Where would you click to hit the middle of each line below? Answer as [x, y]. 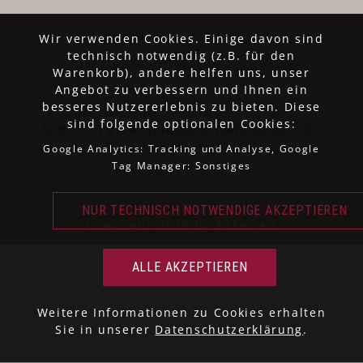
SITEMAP [181, 54]
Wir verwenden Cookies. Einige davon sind [181, 38]
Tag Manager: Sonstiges [181, 166]
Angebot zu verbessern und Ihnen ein [181, 90]
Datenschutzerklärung [229, 329]
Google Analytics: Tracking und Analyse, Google [181, 149]
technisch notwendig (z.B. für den [181, 56]
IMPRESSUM [181, 148]
